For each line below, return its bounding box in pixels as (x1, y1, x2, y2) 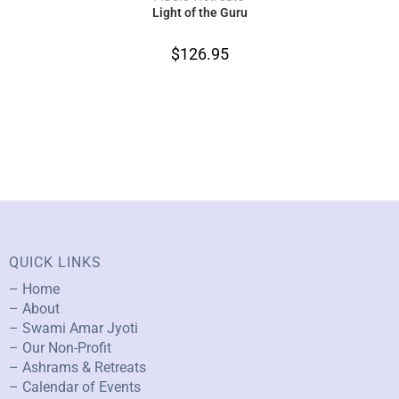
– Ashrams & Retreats (9, 358, 146, 376)
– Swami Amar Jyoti (9, 319, 138, 337)
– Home (9, 280, 60, 297)
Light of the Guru (151, 5, 248, 20)
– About (9, 299, 60, 317)
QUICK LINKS (9, 253, 102, 271)
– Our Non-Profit (9, 338, 111, 356)
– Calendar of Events (9, 378, 141, 395)
